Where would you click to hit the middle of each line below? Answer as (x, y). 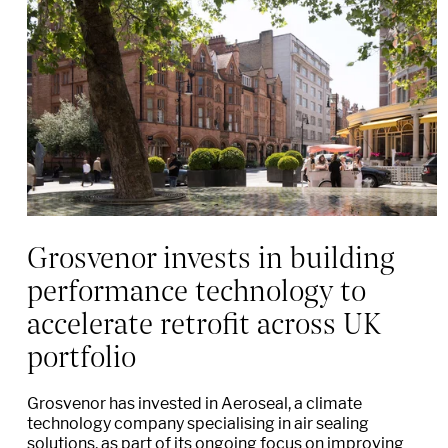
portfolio (81, 354)
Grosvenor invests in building (211, 255)
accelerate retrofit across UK (203, 321)
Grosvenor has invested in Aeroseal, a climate (194, 404)
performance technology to (196, 288)
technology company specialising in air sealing (198, 424)
